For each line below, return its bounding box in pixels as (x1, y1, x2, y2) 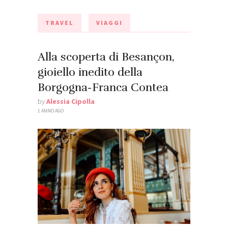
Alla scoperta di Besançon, (38, 49, 175, 64)
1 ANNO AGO (38, 107, 64, 114)
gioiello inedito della (38, 65, 142, 79)
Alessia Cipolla (46, 96, 95, 106)
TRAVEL (45, 18, 74, 26)
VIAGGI (96, 18, 123, 26)
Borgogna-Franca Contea (38, 80, 168, 94)
